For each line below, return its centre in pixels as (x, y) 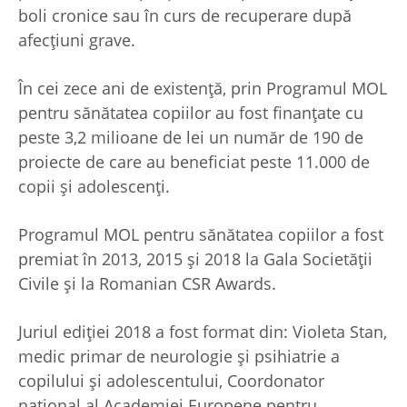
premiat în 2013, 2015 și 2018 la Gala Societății (195, 258)
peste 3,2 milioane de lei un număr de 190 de (191, 137)
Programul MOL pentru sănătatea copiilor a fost (201, 234)
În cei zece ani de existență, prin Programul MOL (203, 88)
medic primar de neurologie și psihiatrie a (179, 356)
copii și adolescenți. (94, 186)
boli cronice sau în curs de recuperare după (185, 15)
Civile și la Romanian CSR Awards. (147, 283)
